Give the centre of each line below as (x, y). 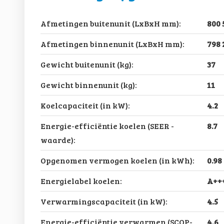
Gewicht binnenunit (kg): (88, 84)
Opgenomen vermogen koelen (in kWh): (117, 160)
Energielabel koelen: (81, 180)
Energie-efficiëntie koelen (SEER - (107, 125)
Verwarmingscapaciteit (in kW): (104, 201)
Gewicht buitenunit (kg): (87, 64)
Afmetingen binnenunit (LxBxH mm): (112, 43)
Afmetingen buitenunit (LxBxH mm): (110, 23)
